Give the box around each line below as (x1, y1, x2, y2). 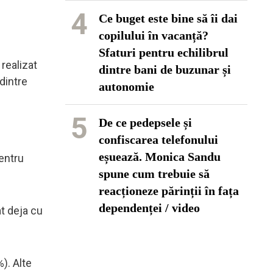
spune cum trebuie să (99, 167, 210, 180)
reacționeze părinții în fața (99, 184, 239, 197)
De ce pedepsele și (99, 116, 192, 129)
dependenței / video (99, 201, 200, 214)
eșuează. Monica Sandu (99, 150, 221, 163)
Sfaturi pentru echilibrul (99, 46, 229, 59)
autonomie (99, 80, 154, 93)
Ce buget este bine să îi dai (99, 12, 238, 25)
